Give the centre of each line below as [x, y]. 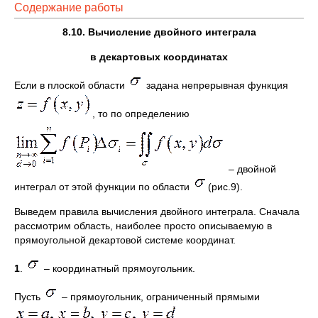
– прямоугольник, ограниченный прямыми [159, 297]
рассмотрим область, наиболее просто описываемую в [143, 226]
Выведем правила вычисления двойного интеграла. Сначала [157, 212]
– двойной [251, 169]
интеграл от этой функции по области [103, 187]
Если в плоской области [71, 85]
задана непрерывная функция [216, 85]
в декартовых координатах [159, 57]
